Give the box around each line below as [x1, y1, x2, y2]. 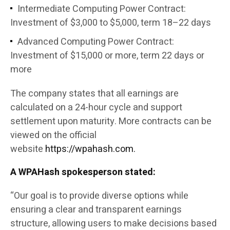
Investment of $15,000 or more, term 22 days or [10, 49, 204, 63]
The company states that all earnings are [10, 87, 179, 101]
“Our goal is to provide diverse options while [10, 189, 188, 203]
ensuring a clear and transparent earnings [10, 203, 182, 217]
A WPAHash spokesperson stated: [10, 165, 156, 180]
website [10, 142, 45, 157]
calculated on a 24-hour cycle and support [10, 101, 182, 115]
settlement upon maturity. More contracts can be [10, 114, 212, 129]
